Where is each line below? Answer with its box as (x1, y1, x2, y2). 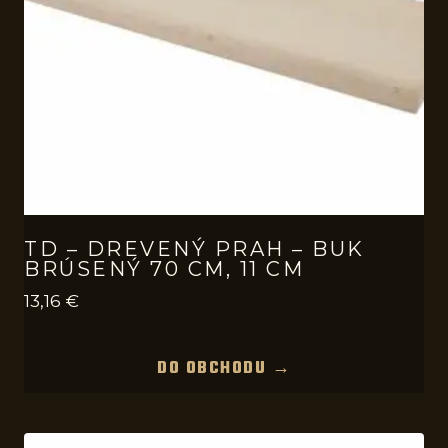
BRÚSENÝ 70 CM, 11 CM (24, 257, 304, 281)
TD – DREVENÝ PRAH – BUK (24, 237, 365, 261)
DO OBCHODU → (157, 356, 291, 383)
